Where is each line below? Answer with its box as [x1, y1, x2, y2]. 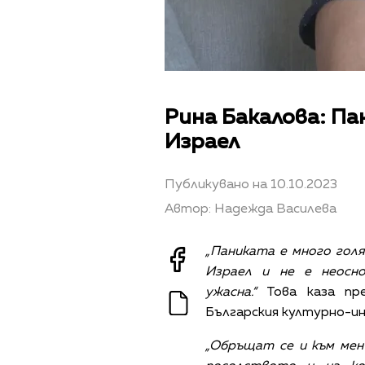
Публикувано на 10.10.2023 [165, 178, 337, 191]
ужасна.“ [205, 285, 257, 299]
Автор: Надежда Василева [165, 202, 336, 216]
